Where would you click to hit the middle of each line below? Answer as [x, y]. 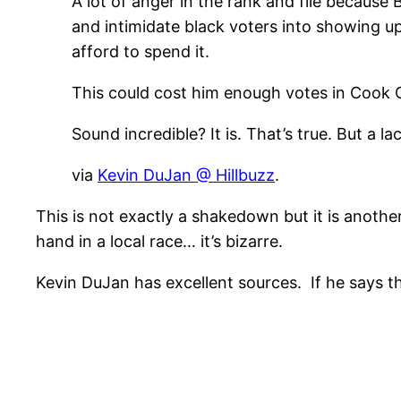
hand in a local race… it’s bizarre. [159, 242]
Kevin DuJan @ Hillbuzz [186, 175]
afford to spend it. [141, 52]
